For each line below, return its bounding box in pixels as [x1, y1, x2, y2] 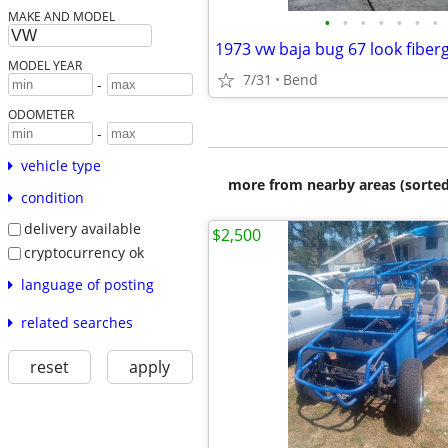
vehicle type [20, 156, 101, 176]
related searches [20, 312, 133, 332]
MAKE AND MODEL [7, 8, 115, 25]
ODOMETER [7, 106, 74, 123]
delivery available [23, 219, 141, 239]
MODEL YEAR [7, 57, 82, 74]
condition [20, 188, 84, 208]
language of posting [20, 274, 154, 294]
